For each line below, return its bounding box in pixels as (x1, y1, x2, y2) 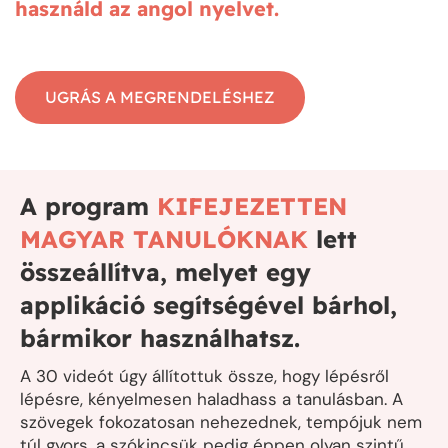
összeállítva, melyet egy (20, 257, 311, 288)
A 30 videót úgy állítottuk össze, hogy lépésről (20, 365, 389, 388)
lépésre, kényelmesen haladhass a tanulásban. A (20, 388, 403, 411)
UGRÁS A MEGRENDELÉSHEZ (45, 87, 275, 108)
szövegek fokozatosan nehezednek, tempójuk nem (20, 411, 422, 434)
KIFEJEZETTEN (157, 191, 347, 222)
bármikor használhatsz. (20, 323, 300, 354)
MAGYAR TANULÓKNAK (20, 224, 316, 255)
